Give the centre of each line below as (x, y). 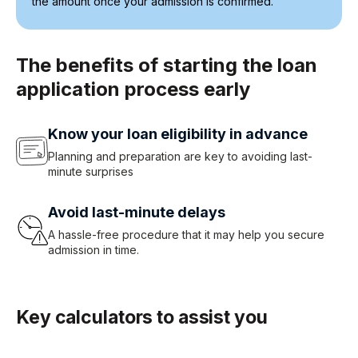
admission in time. (93, 249)
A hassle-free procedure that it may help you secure (186, 234)
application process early (133, 89)
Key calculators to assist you (142, 317)
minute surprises (91, 171)
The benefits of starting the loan (167, 65)
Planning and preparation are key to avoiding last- (180, 156)
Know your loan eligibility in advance (178, 133)
